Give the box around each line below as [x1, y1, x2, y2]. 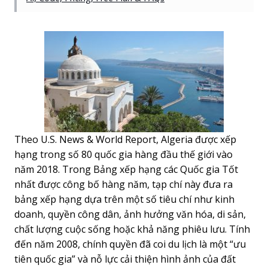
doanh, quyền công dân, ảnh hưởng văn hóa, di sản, [14, 207, 246, 221]
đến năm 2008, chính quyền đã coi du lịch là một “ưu [14, 237, 246, 251]
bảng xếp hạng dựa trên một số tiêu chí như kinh [14, 192, 234, 206]
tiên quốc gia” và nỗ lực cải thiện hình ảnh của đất [14, 252, 236, 266]
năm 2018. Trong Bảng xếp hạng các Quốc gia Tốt [14, 162, 238, 176]
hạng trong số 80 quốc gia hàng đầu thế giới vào [14, 147, 233, 161]
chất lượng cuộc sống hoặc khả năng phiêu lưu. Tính [14, 222, 250, 236]
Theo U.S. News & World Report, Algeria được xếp [14, 132, 236, 146]
